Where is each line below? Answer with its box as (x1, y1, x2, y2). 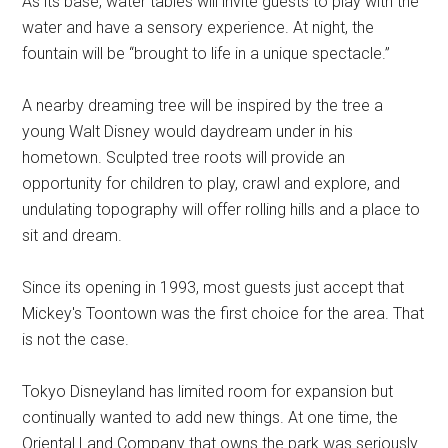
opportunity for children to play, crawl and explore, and (22, 174, 401, 193)
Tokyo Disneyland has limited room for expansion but (22, 382, 394, 401)
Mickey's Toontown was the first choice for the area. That (22, 304, 425, 323)
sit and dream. (22, 226, 123, 245)
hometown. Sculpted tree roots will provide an (22, 148, 346, 167)
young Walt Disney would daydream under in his (22, 122, 354, 141)
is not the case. (22, 330, 130, 349)
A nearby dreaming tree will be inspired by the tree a (22, 96, 384, 115)
